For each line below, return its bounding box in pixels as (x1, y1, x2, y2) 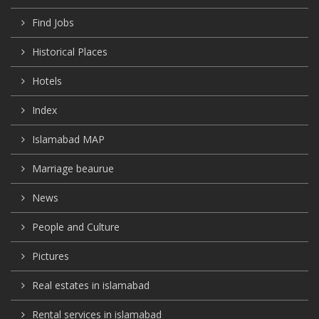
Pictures (32, 249, 69, 263)
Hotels (32, 74, 62, 88)
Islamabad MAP (32, 132, 105, 147)
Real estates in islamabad (32, 278, 150, 293)
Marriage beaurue (32, 162, 114, 176)
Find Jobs (32, 16, 74, 30)
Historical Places (32, 45, 108, 59)
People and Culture (32, 220, 120, 234)
